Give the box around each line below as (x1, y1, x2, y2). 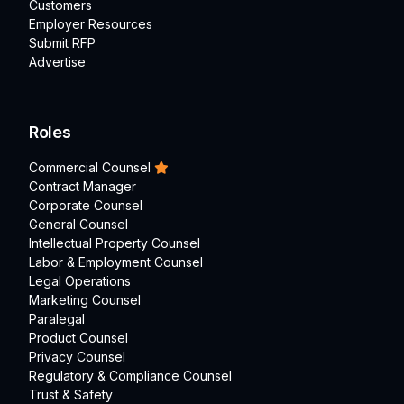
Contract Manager (29, 179, 136, 195)
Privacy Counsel (29, 349, 125, 365)
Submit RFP (29, 35, 96, 51)
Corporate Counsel (29, 197, 142, 214)
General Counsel (29, 216, 128, 233)
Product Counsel (29, 330, 128, 346)
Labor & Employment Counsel (29, 254, 203, 271)
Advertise (29, 54, 86, 70)
